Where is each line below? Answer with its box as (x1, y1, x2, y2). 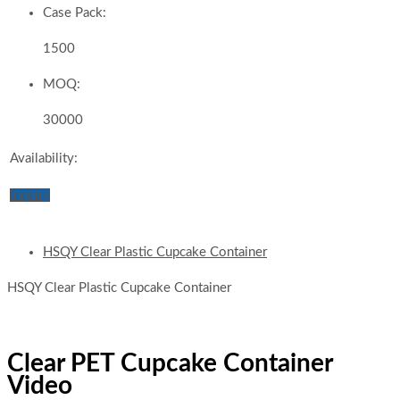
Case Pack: (43, 6, 106, 21)
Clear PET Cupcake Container (7, 351, 332, 377)
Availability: (10, 152, 78, 166)
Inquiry (10, 188, 50, 203)
